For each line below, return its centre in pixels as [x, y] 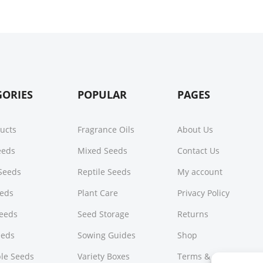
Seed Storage [103, 214]
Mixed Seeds [102, 151]
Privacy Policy [203, 193]
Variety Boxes [103, 256]
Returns [193, 214]
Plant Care [97, 193]
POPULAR [102, 95]
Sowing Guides [106, 235]
